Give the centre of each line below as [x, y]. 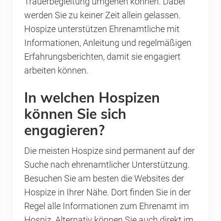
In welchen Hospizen [92, 98]
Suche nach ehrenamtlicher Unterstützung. [107, 165]
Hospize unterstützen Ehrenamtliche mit [102, 29]
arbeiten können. [56, 71]
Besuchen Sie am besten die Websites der [104, 179]
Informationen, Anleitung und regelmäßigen [108, 43]
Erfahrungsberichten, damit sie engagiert [102, 57]
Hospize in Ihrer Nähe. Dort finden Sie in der [108, 193]
